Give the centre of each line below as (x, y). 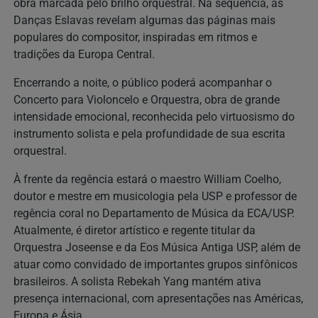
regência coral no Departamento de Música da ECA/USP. (154, 213)
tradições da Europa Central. (84, 54)
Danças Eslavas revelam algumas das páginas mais (144, 20)
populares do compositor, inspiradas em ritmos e (135, 37)
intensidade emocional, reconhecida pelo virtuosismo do (154, 116)
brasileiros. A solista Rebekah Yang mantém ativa (137, 281)
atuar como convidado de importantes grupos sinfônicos (155, 264)
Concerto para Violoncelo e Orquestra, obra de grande (147, 99)
